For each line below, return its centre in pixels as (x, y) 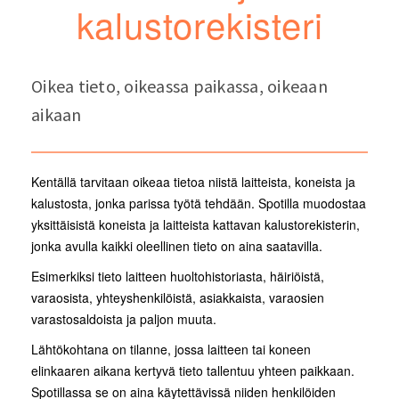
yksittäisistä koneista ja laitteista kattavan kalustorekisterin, (195, 225)
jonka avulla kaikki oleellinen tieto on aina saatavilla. (177, 246)
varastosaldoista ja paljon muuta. (126, 319)
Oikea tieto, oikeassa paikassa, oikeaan (179, 86)
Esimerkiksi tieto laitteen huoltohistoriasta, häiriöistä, (178, 277)
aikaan (57, 115)
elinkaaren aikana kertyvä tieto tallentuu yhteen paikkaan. (193, 371)
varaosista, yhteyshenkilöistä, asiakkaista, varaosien (178, 298)
